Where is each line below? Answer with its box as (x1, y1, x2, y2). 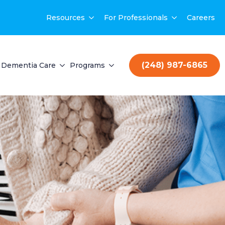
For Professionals (104, 13, 168, 22)
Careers (187, 13, 215, 22)
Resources (46, 13, 85, 22)
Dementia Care (1, 61, 56, 70)
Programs (70, 61, 105, 70)
